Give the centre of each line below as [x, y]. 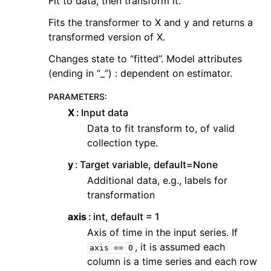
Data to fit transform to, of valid [161, 129]
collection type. [122, 143]
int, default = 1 [127, 217]
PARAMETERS [77, 97]
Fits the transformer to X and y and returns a [151, 23]
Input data [105, 113]
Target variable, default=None [149, 165]
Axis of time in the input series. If [162, 233]
